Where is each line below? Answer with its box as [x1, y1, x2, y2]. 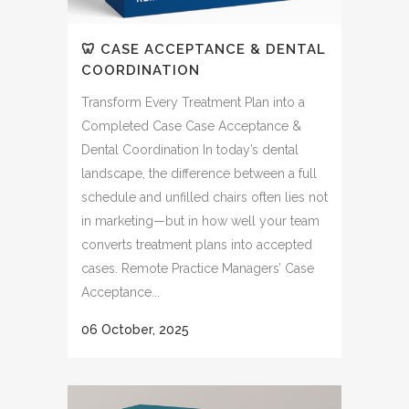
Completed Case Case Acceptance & [81, 119, 301, 133]
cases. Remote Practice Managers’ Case [81, 261, 314, 276]
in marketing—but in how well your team [81, 214, 320, 228]
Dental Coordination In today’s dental [81, 142, 299, 157]
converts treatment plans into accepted [81, 237, 312, 252]
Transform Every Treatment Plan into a [81, 95, 305, 110]
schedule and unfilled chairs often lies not [81, 190, 328, 204]
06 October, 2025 [81, 322, 189, 337]
